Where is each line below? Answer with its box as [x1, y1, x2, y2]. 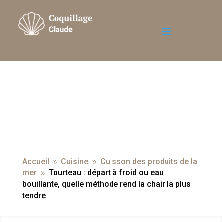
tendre [22, 191, 46, 201]
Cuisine [60, 157, 88, 166]
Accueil [22, 157, 49, 166]
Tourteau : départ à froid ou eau [48, 168, 164, 178]
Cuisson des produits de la [100, 157, 197, 166]
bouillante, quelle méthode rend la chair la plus [22, 179, 191, 189]
